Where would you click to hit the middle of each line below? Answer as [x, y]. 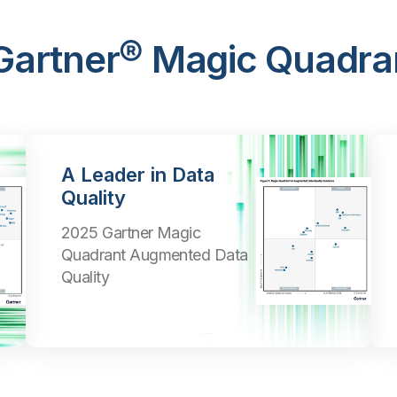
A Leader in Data [138, 175]
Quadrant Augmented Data [155, 255]
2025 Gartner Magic [131, 233]
